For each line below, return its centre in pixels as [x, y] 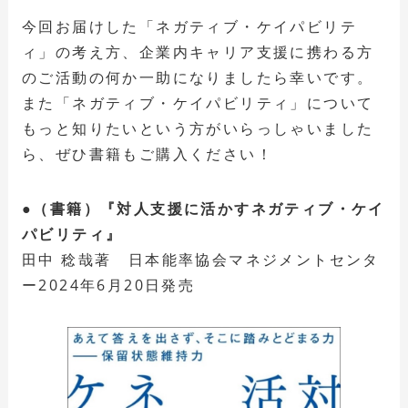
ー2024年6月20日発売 [108, 285]
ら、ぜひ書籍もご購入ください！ [147, 153]
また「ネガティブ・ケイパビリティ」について [198, 102]
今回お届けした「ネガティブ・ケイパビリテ [189, 26]
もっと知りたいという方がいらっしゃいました [198, 128]
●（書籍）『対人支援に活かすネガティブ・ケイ [203, 208]
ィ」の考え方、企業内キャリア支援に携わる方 [198, 51]
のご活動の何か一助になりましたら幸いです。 [198, 77]
